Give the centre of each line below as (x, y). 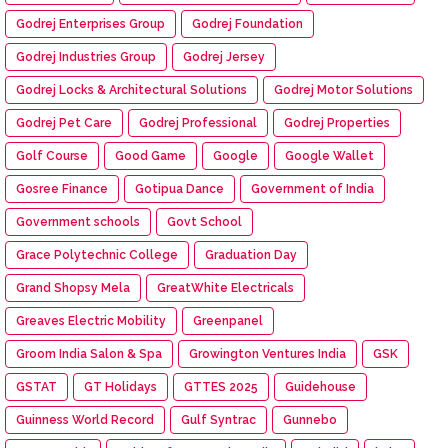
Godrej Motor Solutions (343, 89)
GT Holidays (120, 386)
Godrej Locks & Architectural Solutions (131, 89)
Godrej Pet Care (64, 122)
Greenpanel (228, 320)
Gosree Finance (62, 188)
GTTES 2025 (221, 386)
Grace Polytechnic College (97, 254)
